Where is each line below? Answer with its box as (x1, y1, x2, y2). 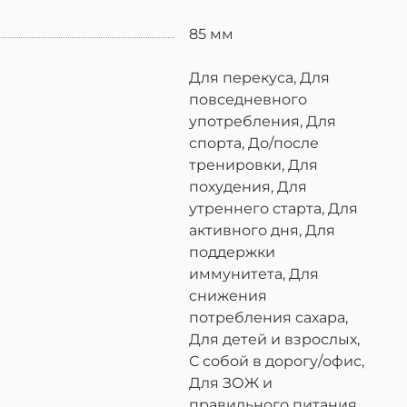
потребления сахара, (189, 309, 348, 327)
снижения (189, 287, 267, 305)
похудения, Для (189, 178, 307, 196)
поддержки (189, 243, 275, 262)
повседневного (189, 91, 307, 109)
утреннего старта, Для (189, 200, 358, 218)
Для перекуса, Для (189, 69, 330, 87)
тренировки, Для (189, 156, 318, 174)
